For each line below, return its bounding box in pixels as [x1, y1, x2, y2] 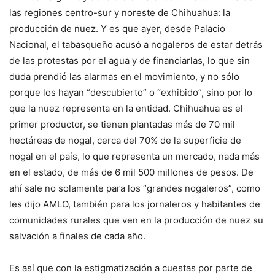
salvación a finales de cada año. [9, 230, 145, 242]
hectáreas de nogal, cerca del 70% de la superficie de [9, 134, 241, 147]
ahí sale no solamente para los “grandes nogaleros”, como [9, 182, 260, 195]
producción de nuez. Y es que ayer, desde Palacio [9, 23, 225, 35]
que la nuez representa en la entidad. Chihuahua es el [9, 103, 243, 115]
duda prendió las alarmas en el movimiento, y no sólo [9, 71, 239, 83]
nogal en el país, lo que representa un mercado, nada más [9, 150, 260, 163]
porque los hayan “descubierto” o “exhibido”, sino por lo [9, 87, 252, 99]
